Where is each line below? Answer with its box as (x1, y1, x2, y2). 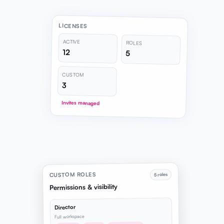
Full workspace (54, 213, 84, 219)
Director (54, 203, 75, 211)
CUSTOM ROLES (49, 170, 96, 178)
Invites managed (61, 99, 99, 106)
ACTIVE (62, 38, 80, 45)
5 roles (153, 171, 167, 177)
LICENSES (58, 22, 87, 30)
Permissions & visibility (49, 182, 117, 191)
